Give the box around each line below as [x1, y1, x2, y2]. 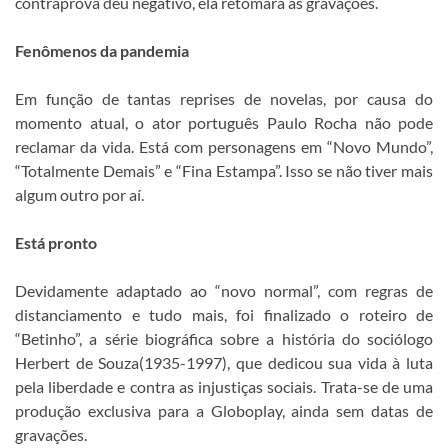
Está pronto [15, 233, 97, 252]
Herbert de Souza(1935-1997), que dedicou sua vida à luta [15, 353, 433, 372]
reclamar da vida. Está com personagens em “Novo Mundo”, [15, 137, 433, 156]
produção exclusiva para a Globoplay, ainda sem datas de [15, 401, 433, 420]
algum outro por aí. [15, 185, 144, 204]
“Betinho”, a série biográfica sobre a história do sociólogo [15, 329, 433, 348]
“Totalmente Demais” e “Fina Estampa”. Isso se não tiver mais [15, 161, 433, 180]
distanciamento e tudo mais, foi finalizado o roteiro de [15, 305, 433, 324]
